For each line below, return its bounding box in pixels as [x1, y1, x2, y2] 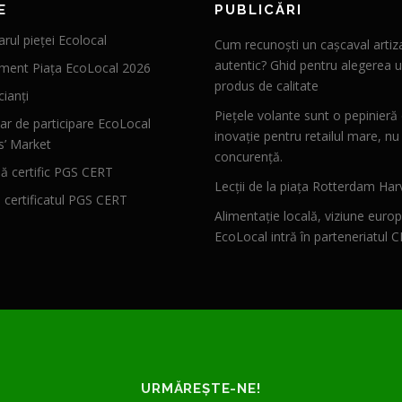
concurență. [214, 148, 283, 165]
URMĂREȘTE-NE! [141, 380, 261, 397]
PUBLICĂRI [214, 2, 302, 18]
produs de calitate [214, 77, 319, 94]
